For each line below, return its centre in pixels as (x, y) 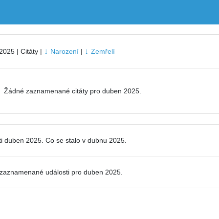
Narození (63, 51)
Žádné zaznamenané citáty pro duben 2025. (72, 91)
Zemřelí (102, 51)
